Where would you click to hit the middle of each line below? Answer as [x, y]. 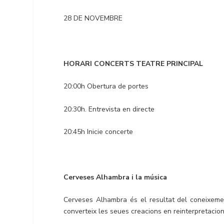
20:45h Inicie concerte [98, 132]
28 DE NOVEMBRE [93, 18]
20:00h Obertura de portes [106, 86]
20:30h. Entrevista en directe [109, 109]
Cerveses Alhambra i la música [115, 177]
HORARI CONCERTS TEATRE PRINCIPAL [133, 63]
